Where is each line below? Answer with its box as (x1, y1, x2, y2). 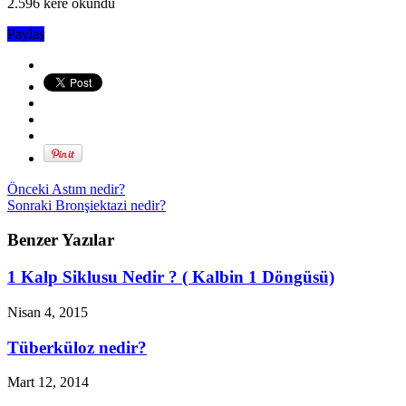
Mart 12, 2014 (7, 374, 89, 391)
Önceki (7, 180, 49, 197)
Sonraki (7, 197, 52, 213)
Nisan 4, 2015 (7, 304, 88, 320)
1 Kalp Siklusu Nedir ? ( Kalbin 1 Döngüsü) (7, 267, 334, 287)
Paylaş (7, 25, 44, 42)
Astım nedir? (49, 180, 125, 197)
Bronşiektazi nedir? (52, 197, 166, 213)
